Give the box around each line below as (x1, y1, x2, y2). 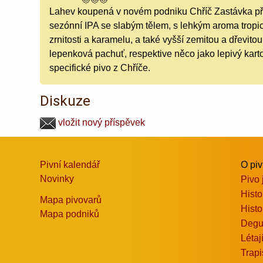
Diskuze (40, 92, 91, 109)
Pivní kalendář (40, 159, 100, 170)
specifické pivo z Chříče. (49, 62, 151, 73)
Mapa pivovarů (40, 194, 102, 205)
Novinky (40, 173, 75, 184)
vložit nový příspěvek (56, 117, 146, 127)
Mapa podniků (40, 208, 100, 219)
